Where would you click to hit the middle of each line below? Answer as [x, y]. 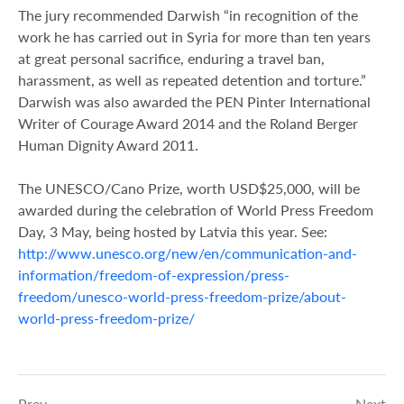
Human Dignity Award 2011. [108, 145]
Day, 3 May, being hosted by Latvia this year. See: [173, 232]
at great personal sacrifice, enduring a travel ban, [171, 59]
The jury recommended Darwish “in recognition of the [188, 15]
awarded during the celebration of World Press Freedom [196, 210]
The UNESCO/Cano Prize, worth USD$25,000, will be [189, 188]
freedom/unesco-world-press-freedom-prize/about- [182, 297]
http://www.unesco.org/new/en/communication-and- [188, 253]
